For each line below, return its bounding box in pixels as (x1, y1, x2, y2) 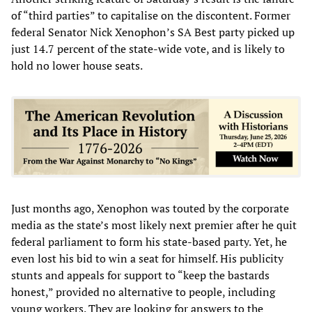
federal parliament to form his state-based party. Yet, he (11, 233, 287, 249)
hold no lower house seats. (11, 57, 143, 73)
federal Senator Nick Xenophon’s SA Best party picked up (11, 24, 295, 40)
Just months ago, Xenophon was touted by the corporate (11, 200, 289, 216)
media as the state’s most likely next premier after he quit (11, 217, 297, 233)
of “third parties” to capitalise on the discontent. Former (11, 7, 290, 23)
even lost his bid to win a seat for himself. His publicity (11, 250, 283, 266)
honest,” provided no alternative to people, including (11, 283, 275, 299)
